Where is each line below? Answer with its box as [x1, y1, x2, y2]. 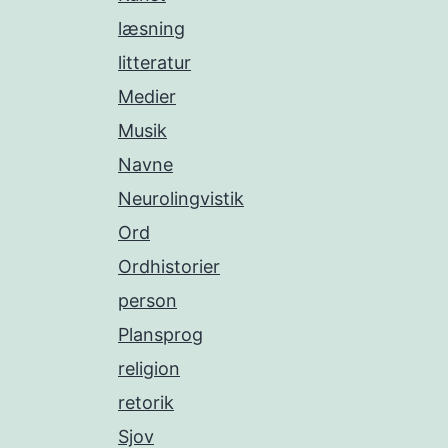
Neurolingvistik [118, 188, 244, 209]
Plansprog [118, 324, 203, 345]
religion [118, 358, 180, 379]
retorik [118, 392, 174, 413]
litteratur [118, 52, 191, 73]
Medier [118, 86, 176, 107]
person [118, 290, 177, 311]
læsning [118, 18, 185, 39]
